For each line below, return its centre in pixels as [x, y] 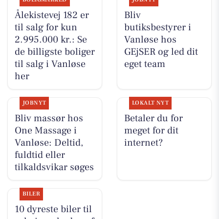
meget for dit [151, 130]
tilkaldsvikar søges [54, 167]
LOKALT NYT [150, 103]
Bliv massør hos [49, 118]
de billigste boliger [55, 52]
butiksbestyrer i [157, 27]
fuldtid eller [40, 155]
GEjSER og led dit [161, 52]
